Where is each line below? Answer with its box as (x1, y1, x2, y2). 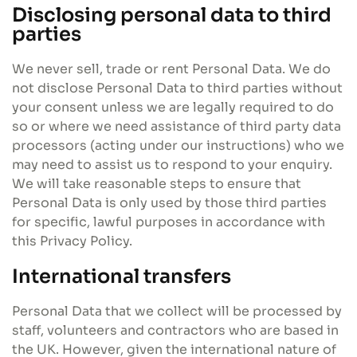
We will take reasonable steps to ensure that (12, 175, 301, 192)
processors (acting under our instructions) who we (12, 137, 344, 154)
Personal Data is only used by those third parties (12, 194, 327, 211)
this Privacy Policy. (12, 233, 132, 249)
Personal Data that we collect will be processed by (12, 303, 342, 320)
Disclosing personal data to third (12, 3, 331, 27)
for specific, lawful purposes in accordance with (12, 214, 325, 230)
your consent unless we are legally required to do (12, 99, 334, 116)
